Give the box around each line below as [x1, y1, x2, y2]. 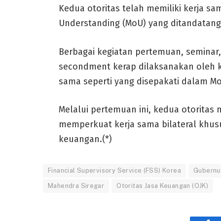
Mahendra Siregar [48, 182, 105, 190]
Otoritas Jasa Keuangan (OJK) [116, 182, 209, 190]
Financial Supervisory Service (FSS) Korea [48, 167, 181, 175]
